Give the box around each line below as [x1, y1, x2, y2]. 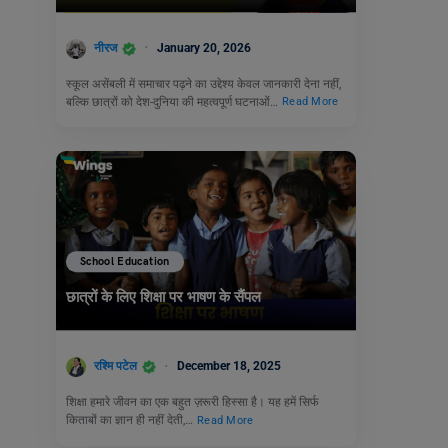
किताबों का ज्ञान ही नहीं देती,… [66, 412, 196, 427]
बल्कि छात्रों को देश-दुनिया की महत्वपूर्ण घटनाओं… [66, 94, 281, 109]
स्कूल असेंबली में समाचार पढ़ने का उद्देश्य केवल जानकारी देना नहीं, [66, 76, 341, 91]
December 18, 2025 [177, 359, 281, 374]
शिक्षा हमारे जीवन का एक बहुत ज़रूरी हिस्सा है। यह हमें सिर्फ [66, 394, 319, 409]
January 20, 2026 [157, 40, 251, 55]
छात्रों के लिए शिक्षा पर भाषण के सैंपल [66, 288, 261, 307]
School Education [80, 255, 170, 269]
